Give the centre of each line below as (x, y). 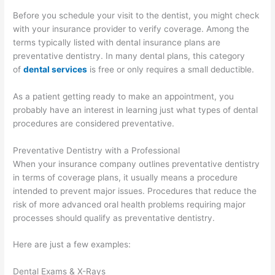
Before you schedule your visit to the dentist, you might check (136, 15)
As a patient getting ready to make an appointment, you (124, 96)
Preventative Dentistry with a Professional (97, 150)
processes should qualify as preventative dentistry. (114, 218)
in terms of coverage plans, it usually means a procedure (126, 177)
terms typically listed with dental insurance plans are (117, 42)
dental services (56, 69)
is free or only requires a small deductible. (171, 69)
